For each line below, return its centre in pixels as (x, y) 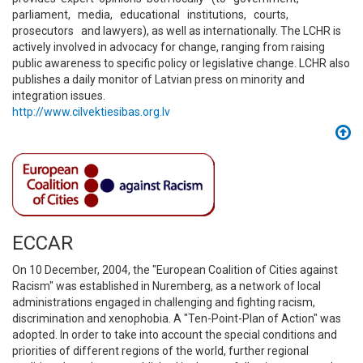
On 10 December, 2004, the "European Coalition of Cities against (175, 270)
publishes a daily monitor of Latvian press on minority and (158, 79)
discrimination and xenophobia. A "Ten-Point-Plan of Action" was (177, 318)
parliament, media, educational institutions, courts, (153, 15)
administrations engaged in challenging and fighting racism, (164, 302)
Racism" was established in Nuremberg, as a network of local (167, 286)
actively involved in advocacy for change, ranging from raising (169, 47)
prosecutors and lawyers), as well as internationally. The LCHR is (177, 31)
